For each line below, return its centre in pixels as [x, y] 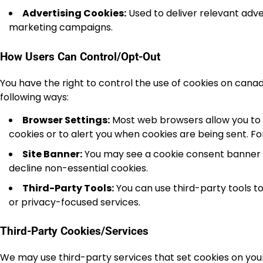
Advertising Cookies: [74, 14]
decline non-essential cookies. [78, 168]
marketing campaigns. [61, 28]
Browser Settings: [66, 120]
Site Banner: [52, 154]
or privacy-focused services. [75, 202]
